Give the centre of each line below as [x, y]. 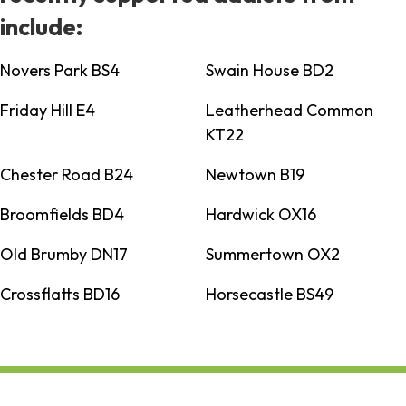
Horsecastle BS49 [269, 295]
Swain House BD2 [269, 71]
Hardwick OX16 [261, 215]
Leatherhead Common [289, 111]
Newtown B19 [255, 175]
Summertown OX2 [272, 255]
